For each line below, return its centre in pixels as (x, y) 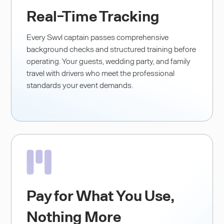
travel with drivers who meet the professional (101, 72)
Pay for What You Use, (101, 195)
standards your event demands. (80, 84)
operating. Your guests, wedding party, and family (109, 60)
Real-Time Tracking (93, 15)
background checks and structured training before (111, 48)
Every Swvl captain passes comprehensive (98, 36)
